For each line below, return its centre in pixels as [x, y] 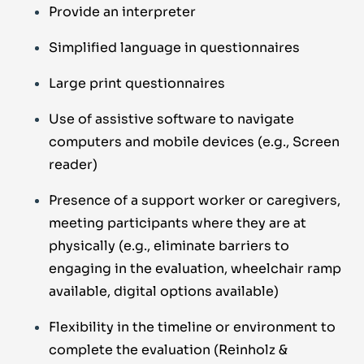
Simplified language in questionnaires [174, 48]
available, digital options [132, 292]
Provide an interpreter [122, 12]
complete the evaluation [131, 350]
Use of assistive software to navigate [171, 119]
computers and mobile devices [153, 142]
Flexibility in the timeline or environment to [192, 327]
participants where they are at [205, 223]
